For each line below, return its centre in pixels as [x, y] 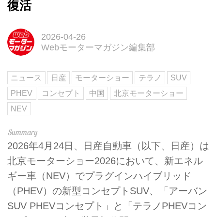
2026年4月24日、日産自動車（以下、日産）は [108, 146]
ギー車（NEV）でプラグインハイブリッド [99, 176]
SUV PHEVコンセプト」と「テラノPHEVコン [107, 206]
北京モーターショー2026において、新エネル [105, 161]
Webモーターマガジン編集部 [98, 47]
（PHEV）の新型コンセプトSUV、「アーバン [107, 191]
